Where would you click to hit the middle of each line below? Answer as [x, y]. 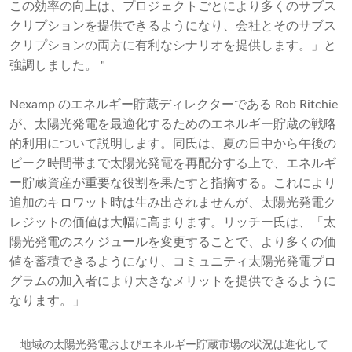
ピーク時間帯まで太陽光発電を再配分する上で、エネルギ [173, 164]
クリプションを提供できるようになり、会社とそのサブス [173, 26]
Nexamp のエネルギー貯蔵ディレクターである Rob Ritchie [174, 105]
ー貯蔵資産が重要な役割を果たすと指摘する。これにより [173, 183]
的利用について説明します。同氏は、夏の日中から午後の [173, 144]
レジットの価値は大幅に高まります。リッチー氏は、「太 [173, 223]
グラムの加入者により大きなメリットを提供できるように [173, 282]
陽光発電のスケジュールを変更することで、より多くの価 [173, 242]
